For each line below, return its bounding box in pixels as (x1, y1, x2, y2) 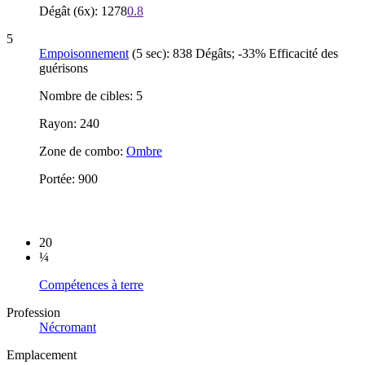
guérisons (39, 60, 88, 75)
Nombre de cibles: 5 (39, 88, 143, 103)
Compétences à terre (39, 278, 143, 292)
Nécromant (39, 320, 96, 335)
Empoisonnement (39, 46, 129, 60)
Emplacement (7, 348, 77, 363)
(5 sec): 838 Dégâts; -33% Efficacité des (129, 46, 338, 60)
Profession (7, 306, 60, 320)
